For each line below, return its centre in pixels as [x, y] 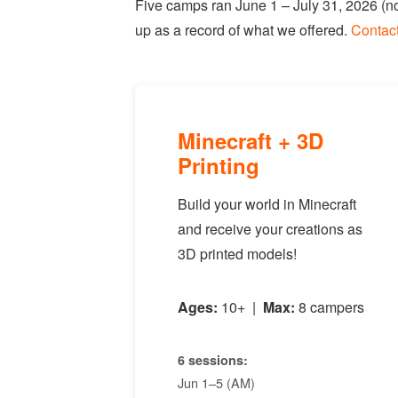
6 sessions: [213, 360]
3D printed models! [237, 254]
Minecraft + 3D [251, 140]
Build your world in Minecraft [267, 204]
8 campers [330, 307]
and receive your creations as [270, 229]
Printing [219, 165]
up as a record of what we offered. [243, 30]
